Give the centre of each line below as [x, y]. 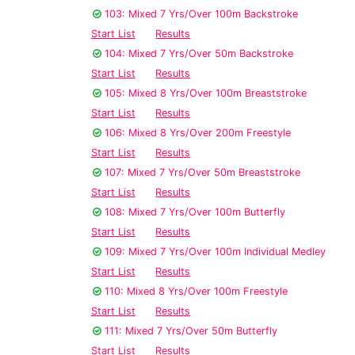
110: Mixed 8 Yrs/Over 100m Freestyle [196, 292]
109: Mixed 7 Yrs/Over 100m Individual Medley [215, 252]
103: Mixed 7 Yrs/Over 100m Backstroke [201, 14]
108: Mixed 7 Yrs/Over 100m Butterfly [195, 212]
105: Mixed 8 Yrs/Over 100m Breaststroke [206, 94]
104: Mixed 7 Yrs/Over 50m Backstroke [199, 54]
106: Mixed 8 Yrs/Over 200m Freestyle [198, 133]
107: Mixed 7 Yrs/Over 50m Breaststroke [202, 173]
